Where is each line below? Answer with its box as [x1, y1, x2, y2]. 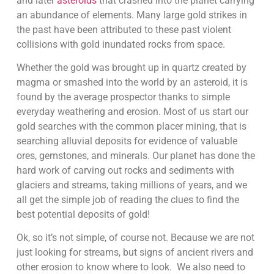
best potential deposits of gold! [16, 208, 150, 220]
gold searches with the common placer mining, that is [16, 120, 246, 132]
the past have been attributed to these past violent [16, 23, 231, 35]
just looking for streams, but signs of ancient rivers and [16, 246, 253, 259]
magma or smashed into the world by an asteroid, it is [16, 76, 248, 88]
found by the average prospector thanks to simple [16, 91, 230, 103]
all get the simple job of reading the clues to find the [16, 193, 239, 206]
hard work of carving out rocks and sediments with [16, 164, 234, 176]
